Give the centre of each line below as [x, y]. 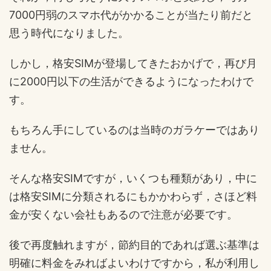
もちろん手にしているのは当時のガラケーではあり [134, 129]
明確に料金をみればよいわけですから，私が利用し [134, 263]
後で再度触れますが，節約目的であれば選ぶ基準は [134, 244]
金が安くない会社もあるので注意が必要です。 [123, 214]
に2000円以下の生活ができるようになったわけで [131, 81]
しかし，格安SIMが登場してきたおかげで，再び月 [133, 63]
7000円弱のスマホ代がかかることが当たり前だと [131, 15]
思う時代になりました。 [69, 33]
